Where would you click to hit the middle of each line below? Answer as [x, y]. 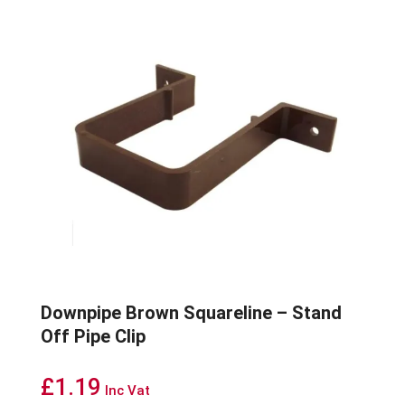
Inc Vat [127, 391]
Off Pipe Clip [93, 337]
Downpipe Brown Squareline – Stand [191, 313]
